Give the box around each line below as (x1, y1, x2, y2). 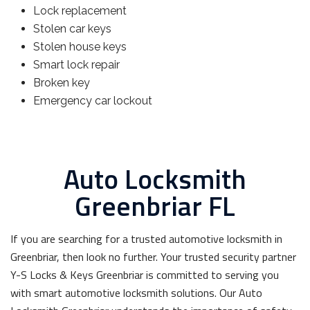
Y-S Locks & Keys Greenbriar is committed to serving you (10, 266, 279, 283)
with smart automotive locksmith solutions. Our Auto (10, 284, 262, 301)
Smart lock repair (33, 58, 120, 71)
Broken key (33, 76, 90, 89)
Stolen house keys (33, 40, 127, 53)
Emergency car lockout (33, 94, 152, 107)
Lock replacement (33, 4, 127, 17)
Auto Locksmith (64, 158, 246, 199)
